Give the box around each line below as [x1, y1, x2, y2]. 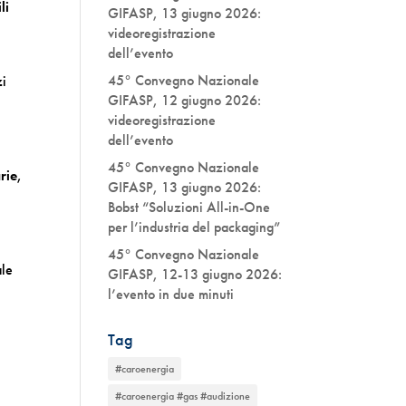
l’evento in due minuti [108, 285, 235, 304]
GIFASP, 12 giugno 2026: [108, 91, 262, 110]
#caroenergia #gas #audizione [115, 389, 251, 403]
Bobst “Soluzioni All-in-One [108, 198, 271, 217]
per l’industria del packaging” [108, 217, 281, 237]
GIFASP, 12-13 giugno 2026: [108, 265, 283, 284]
